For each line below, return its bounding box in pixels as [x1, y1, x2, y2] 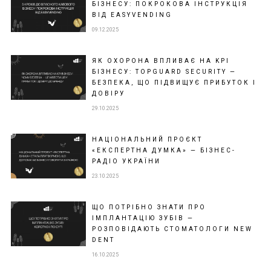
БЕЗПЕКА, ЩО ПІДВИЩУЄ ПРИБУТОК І [91, 79, 256, 87]
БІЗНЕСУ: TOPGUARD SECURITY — [91, 68, 237, 76]
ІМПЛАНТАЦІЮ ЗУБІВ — [91, 215, 194, 222]
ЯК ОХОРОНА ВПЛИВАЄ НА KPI [91, 57, 230, 65]
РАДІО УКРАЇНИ [91, 158, 161, 165]
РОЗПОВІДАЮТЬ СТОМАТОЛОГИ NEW [91, 226, 253, 233]
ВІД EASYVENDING [91, 11, 172, 19]
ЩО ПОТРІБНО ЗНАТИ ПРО [91, 204, 206, 211]
